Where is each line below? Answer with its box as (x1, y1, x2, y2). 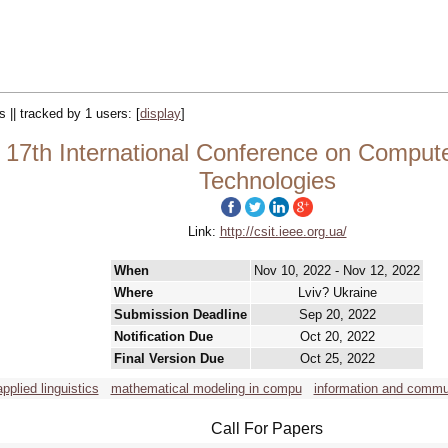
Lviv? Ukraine (297, 285, 377, 300)
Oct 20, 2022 (299, 329, 375, 344)
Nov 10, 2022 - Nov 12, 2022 (254, 263, 420, 278)
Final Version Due (114, 351, 224, 366)
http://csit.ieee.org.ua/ (219, 224, 347, 239)
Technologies (198, 167, 336, 194)
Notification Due (114, 329, 213, 344)
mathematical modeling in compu (110, 381, 302, 396)
